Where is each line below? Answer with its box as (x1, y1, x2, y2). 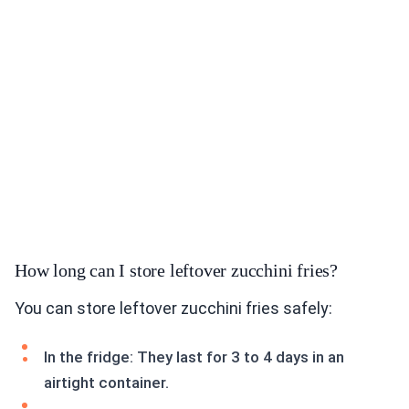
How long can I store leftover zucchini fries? (15, 260, 338, 281)
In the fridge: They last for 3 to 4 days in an (44, 348, 344, 367)
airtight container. (44, 373, 169, 393)
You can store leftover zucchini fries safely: (15, 299, 332, 319)
